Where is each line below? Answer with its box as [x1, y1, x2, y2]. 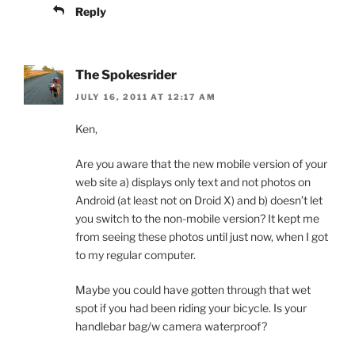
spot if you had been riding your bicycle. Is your [75, 301, 307, 315]
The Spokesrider [75, 67, 177, 82]
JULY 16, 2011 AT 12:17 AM [75, 92, 216, 102]
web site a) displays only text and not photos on [75, 175, 311, 189]
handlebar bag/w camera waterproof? [75, 319, 267, 334]
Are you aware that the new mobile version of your [75, 157, 327, 171]
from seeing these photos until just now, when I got [75, 230, 328, 244]
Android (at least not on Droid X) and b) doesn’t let [75, 193, 323, 208]
